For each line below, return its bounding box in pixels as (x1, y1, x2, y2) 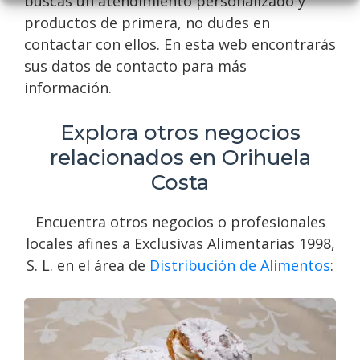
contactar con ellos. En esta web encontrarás (24, 35, 336, 55)
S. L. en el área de (27, 256, 149, 276)
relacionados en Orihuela (49, 145, 311, 171)
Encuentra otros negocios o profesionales (35, 212, 325, 232)
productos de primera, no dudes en (24, 13, 270, 33)
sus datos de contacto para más (24, 56, 247, 76)
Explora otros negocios (59, 120, 301, 146)
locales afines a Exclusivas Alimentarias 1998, (25, 234, 335, 254)
